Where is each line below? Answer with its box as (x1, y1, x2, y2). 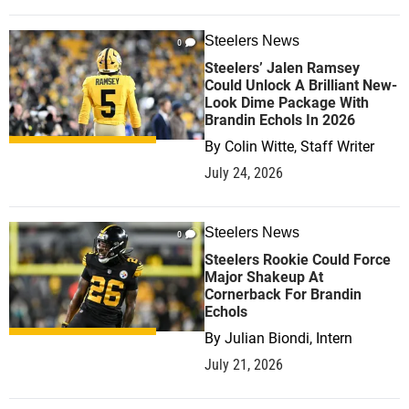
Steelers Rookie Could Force (204, 251, 391, 268)
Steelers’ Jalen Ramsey (204, 59, 360, 77)
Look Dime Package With (204, 94, 369, 111)
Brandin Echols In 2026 (204, 111, 355, 129)
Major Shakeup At (204, 268, 323, 286)
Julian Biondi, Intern (225, 330, 352, 347)
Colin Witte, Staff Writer (225, 138, 374, 155)
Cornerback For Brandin (204, 286, 362, 303)
